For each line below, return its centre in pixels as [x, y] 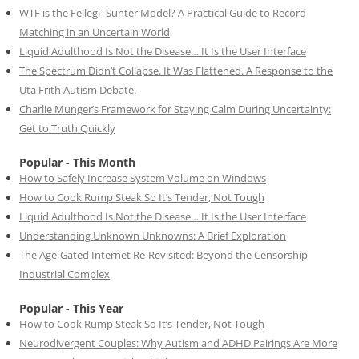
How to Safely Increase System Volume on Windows [143, 177]
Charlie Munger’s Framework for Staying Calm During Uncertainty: [175, 109]
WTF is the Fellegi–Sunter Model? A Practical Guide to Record [163, 12]
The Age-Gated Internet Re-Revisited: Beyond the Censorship [163, 254]
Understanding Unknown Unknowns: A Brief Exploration [153, 235]
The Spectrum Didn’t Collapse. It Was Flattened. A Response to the [176, 70]
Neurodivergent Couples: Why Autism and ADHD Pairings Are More [178, 343]
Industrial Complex [65, 274]
